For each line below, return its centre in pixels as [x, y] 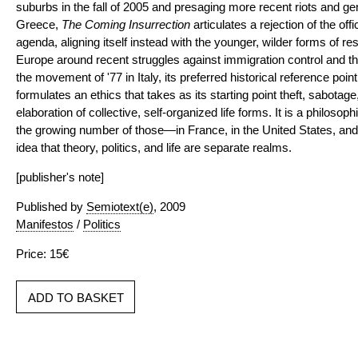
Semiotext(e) [120, 207]
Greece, [39, 24]
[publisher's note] [60, 177]
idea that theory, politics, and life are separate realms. [154, 147]
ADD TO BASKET [76, 298]
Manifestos [45, 224]
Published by [51, 207]
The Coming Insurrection [126, 24]
